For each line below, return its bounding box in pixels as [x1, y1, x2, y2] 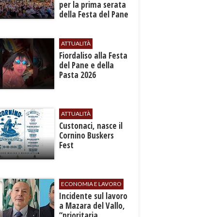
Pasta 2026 [59, 69, 96, 80]
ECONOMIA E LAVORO [61, 180, 122, 187]
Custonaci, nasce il [59, 120, 123, 131]
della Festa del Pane [59, 9, 129, 20]
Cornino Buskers [59, 130, 114, 141]
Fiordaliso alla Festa [59, 50, 128, 61]
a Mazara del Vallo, [59, 200, 125, 211]
